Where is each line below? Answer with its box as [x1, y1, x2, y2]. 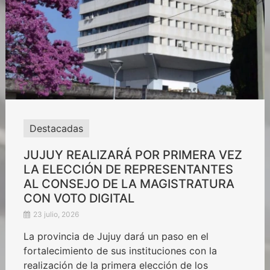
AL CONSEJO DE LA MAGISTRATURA [23, 176, 234, 191]
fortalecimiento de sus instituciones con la [23, 244, 217, 257]
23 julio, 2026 [31, 209, 79, 219]
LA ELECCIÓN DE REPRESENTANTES [23, 162, 233, 177]
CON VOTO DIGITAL [23, 190, 134, 206]
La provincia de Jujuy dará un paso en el [23, 230, 209, 242]
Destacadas [29, 122, 83, 134]
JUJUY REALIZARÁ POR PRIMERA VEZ [23, 147, 242, 162]
